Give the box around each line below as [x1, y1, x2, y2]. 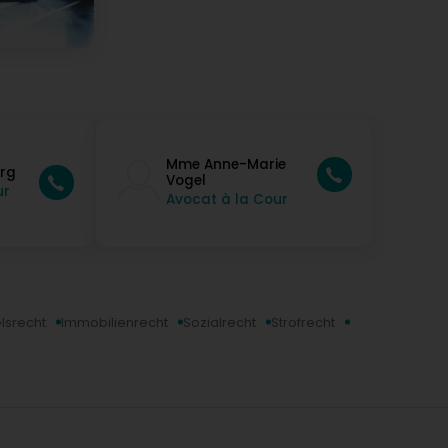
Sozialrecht [183, 312, 256, 332]
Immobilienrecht [61, 312, 168, 332]
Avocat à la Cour [165, 190, 288, 210]
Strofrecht [271, 312, 335, 332]
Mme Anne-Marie [165, 155, 286, 175]
